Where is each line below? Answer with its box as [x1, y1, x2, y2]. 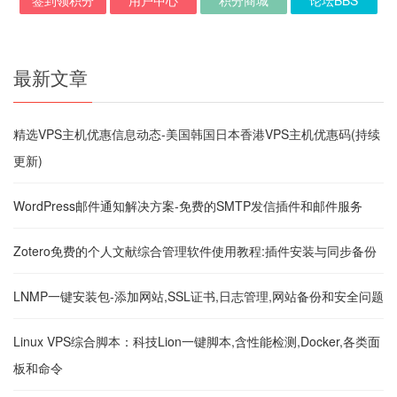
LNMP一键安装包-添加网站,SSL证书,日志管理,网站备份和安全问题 [13, 287, 384, 306]
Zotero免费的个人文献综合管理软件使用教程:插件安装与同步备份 [13, 242, 377, 261]
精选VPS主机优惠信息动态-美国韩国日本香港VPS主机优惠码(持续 [13, 125, 380, 144]
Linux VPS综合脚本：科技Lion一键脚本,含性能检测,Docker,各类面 [13, 332, 380, 351]
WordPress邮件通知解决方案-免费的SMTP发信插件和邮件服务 [13, 197, 362, 215]
